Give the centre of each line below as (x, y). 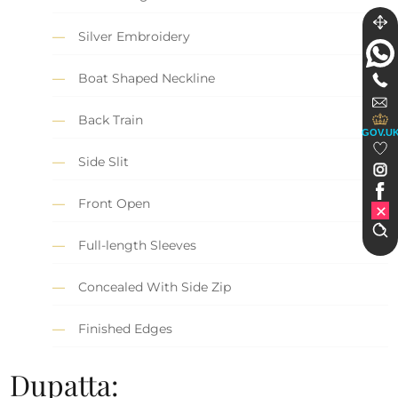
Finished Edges (126, 329)
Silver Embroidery (135, 37)
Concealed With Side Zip (155, 287)
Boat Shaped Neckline (147, 79)
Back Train (111, 120)
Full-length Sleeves (138, 246)
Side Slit (104, 162)
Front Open (115, 204)
